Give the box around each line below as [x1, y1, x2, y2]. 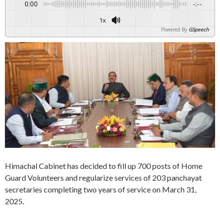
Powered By [161, 26, 187, 33]
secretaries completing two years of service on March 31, [5, 185, 196, 194]
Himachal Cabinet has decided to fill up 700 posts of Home [5, 161, 202, 170]
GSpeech [189, 26, 209, 33]
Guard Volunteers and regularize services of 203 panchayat [5, 173, 202, 182]
